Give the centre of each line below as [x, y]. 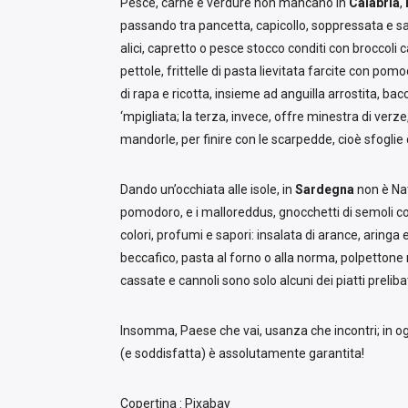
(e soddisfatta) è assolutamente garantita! [242, 354]
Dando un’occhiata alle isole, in [208, 190]
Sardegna [325, 190]
